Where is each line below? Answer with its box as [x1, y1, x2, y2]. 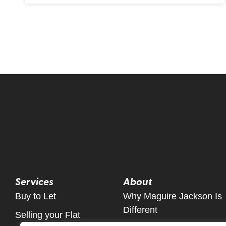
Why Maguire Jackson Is [123, 191, 222, 202]
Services [15, 174, 53, 189]
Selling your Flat [15, 210, 80, 220]
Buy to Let [15, 191, 56, 202]
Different [123, 205, 157, 215]
